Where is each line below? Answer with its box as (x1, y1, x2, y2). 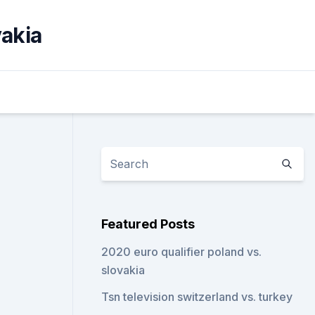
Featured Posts (101, 217, 195, 231)
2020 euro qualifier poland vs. (101, 245, 262, 259)
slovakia (101, 263, 146, 277)
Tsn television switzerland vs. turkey (101, 290, 293, 304)
